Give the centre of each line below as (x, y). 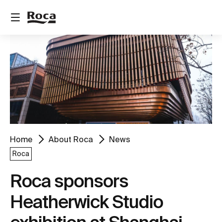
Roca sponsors (69, 180)
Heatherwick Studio (86, 201)
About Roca (71, 139)
